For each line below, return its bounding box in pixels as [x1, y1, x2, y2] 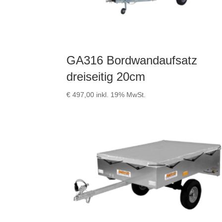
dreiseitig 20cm [66, 70, 146, 84]
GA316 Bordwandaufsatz [66, 54, 198, 67]
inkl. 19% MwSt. [96, 91, 146, 99]
